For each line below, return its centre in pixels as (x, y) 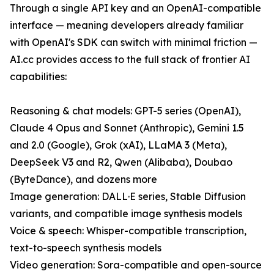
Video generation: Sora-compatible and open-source (136, 265)
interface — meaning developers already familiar (127, 25)
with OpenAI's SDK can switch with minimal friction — (134, 42)
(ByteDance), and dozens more (83, 179)
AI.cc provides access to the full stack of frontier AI (130, 59)
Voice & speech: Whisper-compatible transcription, (128, 231)
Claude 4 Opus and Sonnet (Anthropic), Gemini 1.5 (127, 128)
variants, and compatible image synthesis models (126, 213)
